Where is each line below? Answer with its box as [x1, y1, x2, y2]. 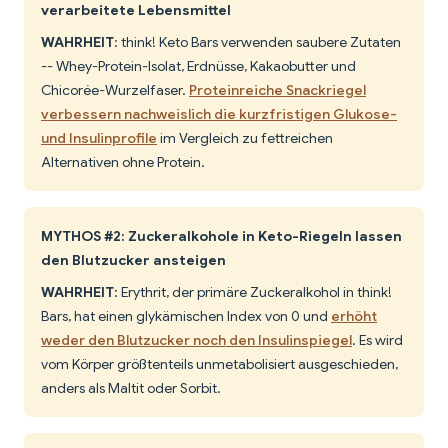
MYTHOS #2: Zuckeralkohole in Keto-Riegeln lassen [41, 227, 402, 246]
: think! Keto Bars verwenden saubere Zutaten [114, 33, 401, 52]
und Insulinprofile [41, 129, 157, 148]
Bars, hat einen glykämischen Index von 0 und [41, 307, 331, 326]
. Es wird [352, 331, 403, 350]
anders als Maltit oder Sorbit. [41, 379, 221, 398]
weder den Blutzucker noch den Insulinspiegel [41, 331, 352, 350]
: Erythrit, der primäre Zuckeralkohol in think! [114, 283, 392, 302]
